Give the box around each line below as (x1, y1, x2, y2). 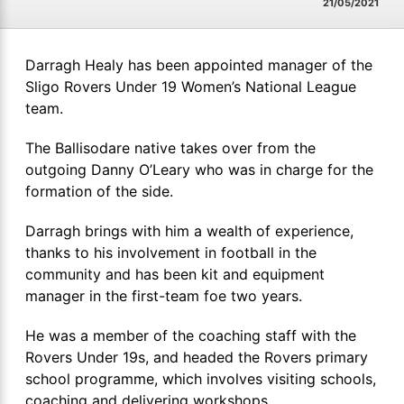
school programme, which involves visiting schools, (25, 370, 376, 389)
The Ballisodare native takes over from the (25, 139, 316, 158)
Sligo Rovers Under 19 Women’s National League (25, 78, 356, 96)
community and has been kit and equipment (25, 265, 325, 284)
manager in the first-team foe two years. (25, 287, 302, 306)
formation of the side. (25, 182, 173, 201)
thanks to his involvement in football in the (25, 243, 317, 262)
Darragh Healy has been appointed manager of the (25, 56, 372, 75)
